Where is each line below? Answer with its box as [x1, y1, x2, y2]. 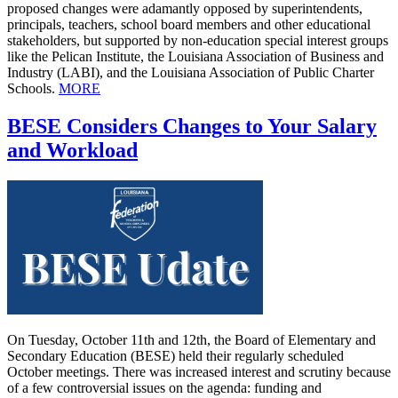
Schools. [7, 81, 59, 97]
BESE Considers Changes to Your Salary [7, 115, 377, 139]
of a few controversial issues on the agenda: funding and [7, 380, 322, 396]
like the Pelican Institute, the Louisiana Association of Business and [7, 49, 384, 65]
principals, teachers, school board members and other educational [7, 17, 370, 33]
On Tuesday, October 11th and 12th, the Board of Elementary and [7, 332, 376, 348]
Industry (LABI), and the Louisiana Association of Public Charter [7, 65, 374, 81]
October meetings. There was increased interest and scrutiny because [7, 364, 391, 380]
